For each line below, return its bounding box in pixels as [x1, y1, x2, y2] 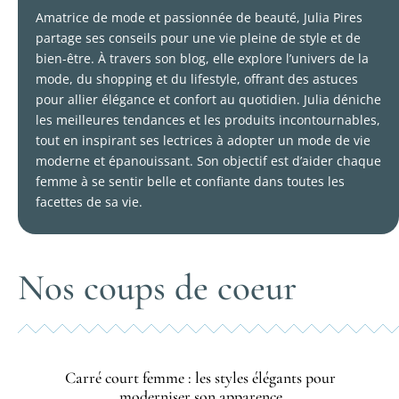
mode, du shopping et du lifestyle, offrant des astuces [36, 70, 358, 88]
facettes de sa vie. [36, 193, 142, 211]
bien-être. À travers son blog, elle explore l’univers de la [36, 50, 369, 68]
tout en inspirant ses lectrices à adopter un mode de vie [36, 132, 370, 150]
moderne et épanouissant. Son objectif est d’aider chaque [36, 152, 381, 170]
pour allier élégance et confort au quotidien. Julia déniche [36, 91, 381, 109]
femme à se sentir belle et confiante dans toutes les [36, 173, 345, 191]
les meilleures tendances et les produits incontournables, [36, 111, 380, 129]
